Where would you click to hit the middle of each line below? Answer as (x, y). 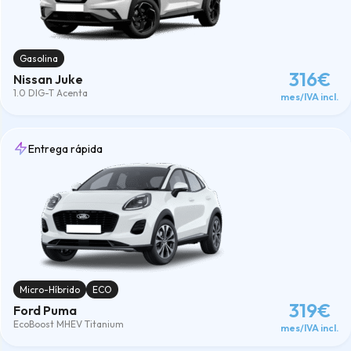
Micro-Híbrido (50, 289)
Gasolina (39, 58)
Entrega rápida (65, 148)
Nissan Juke (48, 79)
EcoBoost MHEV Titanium (69, 324)
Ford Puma (45, 310)
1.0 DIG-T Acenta (51, 92)
